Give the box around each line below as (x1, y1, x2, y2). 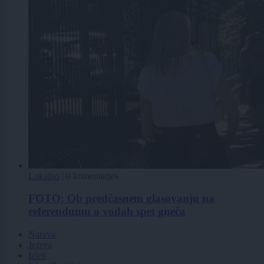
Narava (28, 229, 55, 239)
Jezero (28, 239, 52, 250)
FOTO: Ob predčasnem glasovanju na (28, 192, 214, 205)
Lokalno (28, 170, 60, 181)
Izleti (28, 250, 47, 260)
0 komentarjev (66, 170, 119, 181)
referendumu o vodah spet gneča (28, 205, 186, 218)
